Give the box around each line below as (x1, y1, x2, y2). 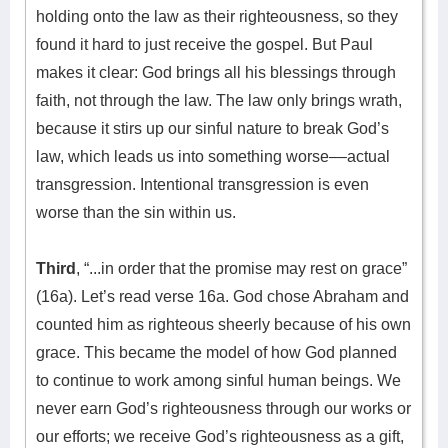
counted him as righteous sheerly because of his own (36, 316, 411, 333)
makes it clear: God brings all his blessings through (36, 64, 396, 81)
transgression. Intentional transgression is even (36, 176, 369, 193)
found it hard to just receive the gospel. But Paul (36, 36, 373, 53)
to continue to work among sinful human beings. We (36, 372, 401, 389)
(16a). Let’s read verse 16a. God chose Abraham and (36, 288, 409, 305)
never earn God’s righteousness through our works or (36, 400, 411, 417)
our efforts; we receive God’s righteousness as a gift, (36, 428, 404, 445)
